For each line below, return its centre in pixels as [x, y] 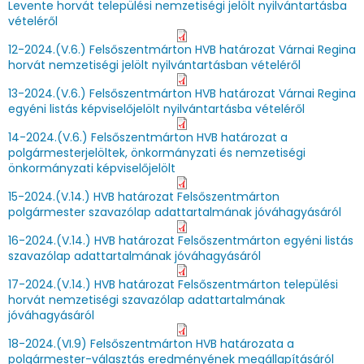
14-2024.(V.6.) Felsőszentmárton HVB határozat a [148, 137]
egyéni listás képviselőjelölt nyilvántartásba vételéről [156, 109]
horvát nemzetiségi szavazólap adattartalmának [147, 300]
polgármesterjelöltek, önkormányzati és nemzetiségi [157, 153]
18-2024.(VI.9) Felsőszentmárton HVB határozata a [151, 344]
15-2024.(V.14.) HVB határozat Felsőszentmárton [144, 197]
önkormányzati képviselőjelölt [92, 168]
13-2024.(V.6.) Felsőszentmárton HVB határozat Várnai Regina [182, 93]
